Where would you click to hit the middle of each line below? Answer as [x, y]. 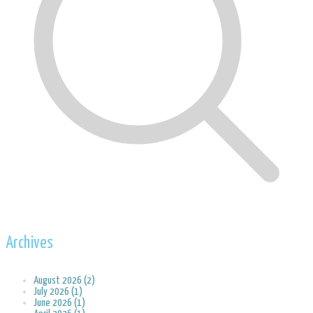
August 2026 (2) [64, 281]
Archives [29, 244]
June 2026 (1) [59, 303]
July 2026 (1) [58, 292]
